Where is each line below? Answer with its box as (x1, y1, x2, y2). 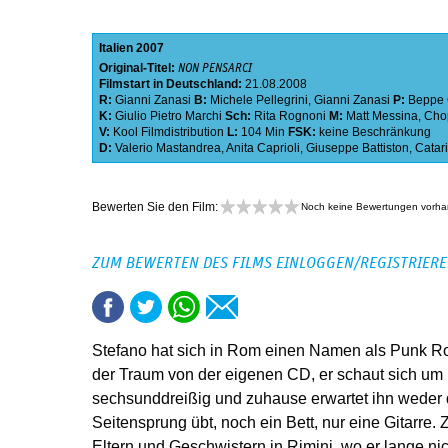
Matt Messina (346, 109, 418, 124)
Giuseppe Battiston (306, 141, 409, 156)
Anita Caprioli (226, 141, 300, 156)
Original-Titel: (99, 61, 178, 76)
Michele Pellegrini (210, 93, 308, 108)
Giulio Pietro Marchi (115, 109, 222, 124)
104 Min (241, 125, 285, 140)
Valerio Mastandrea (115, 141, 221, 156)
